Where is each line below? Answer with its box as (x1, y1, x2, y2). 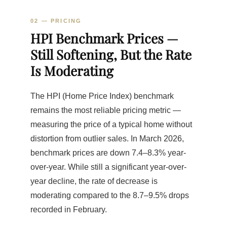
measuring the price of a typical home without (30, 120, 192, 129)
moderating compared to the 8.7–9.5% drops (30, 191, 189, 200)
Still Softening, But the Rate (30, 46, 192, 64)
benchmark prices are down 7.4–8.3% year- (30, 148, 186, 158)
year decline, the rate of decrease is (30, 177, 158, 186)
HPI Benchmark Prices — (30, 29, 178, 48)
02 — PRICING (30, 18, 82, 24)
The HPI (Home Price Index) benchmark (30, 92, 174, 101)
